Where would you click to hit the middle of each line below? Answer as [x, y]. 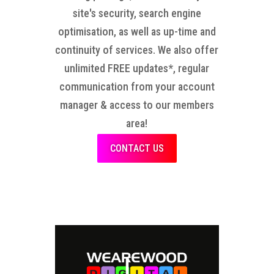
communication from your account [137, 86]
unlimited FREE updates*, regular [137, 68]
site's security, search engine [137, 13]
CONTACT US [137, 148]
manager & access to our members [137, 105]
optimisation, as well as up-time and [137, 31]
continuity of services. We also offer [137, 50]
